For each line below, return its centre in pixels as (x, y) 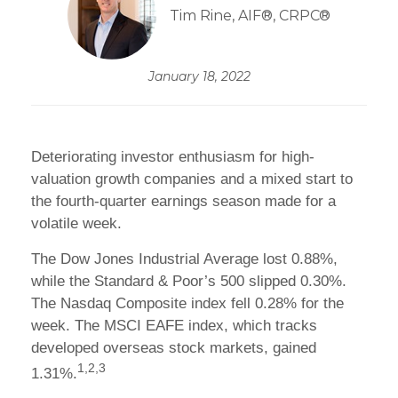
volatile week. (76, 223)
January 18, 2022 (199, 76)
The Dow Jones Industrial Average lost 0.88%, (184, 259)
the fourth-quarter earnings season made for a (183, 201)
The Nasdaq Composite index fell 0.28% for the (187, 303)
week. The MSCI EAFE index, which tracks (174, 326)
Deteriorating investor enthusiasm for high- (173, 157)
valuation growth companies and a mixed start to (192, 179)
